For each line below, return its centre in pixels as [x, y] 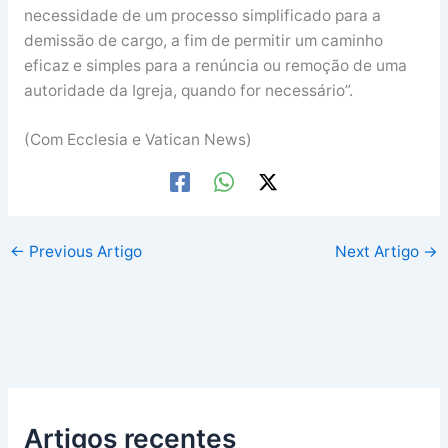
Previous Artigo [84, 252]
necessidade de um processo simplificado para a [202, 15]
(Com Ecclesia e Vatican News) [137, 140]
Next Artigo [378, 252]
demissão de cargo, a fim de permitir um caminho [203, 40]
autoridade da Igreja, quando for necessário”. [188, 90]
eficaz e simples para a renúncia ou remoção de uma [215, 65]
